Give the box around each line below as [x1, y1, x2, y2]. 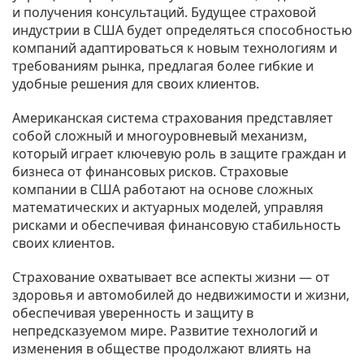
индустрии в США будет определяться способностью [12, 20, 352, 39]
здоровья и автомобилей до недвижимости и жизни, [12, 285, 349, 304]
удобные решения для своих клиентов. [12, 74, 259, 93]
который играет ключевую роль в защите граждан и [12, 144, 346, 162]
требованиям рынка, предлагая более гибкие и [12, 56, 314, 75]
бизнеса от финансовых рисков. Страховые [12, 162, 288, 180]
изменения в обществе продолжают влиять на [12, 339, 311, 357]
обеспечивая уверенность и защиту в [12, 303, 253, 322]
